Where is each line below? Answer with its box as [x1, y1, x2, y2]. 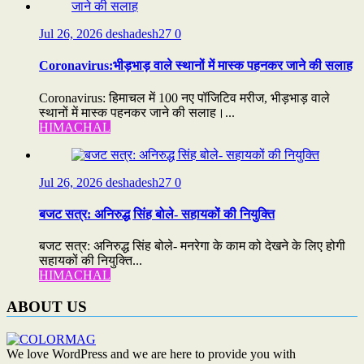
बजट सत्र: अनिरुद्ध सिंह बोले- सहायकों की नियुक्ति [39, 206, 275, 221]
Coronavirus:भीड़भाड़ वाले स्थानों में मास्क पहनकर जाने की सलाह [39, 58, 353, 73]
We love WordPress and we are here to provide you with [6, 346, 296, 361]
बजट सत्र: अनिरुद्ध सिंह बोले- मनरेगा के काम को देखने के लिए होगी [39, 239, 345, 253]
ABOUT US [6, 297, 87, 315]
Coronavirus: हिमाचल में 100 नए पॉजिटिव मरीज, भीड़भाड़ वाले [39, 90, 330, 105]
